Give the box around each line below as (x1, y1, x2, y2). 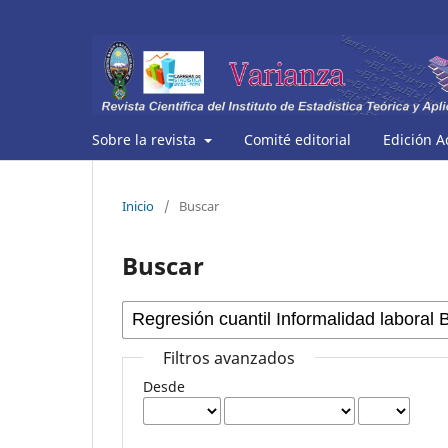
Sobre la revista (92, 129, 200, 149)
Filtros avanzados (163, 346, 296, 369)
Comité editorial (243, 129, 351, 149)
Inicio (122, 196, 154, 215)
